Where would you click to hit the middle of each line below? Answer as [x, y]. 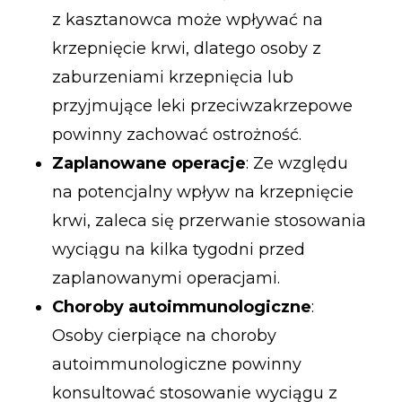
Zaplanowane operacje [149, 163]
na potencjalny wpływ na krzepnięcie [202, 192]
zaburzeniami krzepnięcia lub [172, 77]
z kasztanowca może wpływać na [187, 19]
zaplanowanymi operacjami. [166, 278]
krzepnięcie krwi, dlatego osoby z [186, 48]
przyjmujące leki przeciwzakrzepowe [202, 105]
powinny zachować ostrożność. [176, 134]
